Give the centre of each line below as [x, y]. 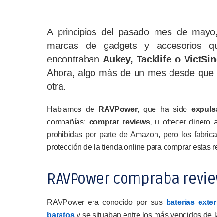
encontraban [73, 59]
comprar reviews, [122, 122]
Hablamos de [73, 109]
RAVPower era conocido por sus [107, 202]
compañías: [68, 122]
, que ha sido [164, 109]
